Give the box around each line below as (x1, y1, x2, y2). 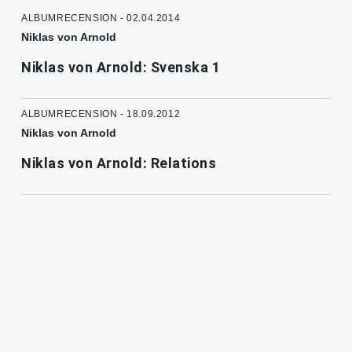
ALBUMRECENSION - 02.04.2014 (21, 12, 181, 24)
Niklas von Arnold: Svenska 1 (21, 58, 220, 75)
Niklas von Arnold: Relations (21, 154, 216, 171)
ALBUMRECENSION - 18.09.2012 (21, 108, 181, 119)
